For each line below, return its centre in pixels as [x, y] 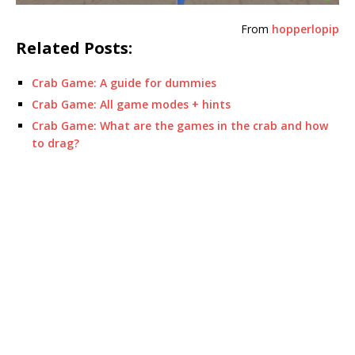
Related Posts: [74, 48]
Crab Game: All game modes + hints [131, 104]
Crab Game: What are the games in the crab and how [180, 125]
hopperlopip [305, 29]
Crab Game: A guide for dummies [124, 82]
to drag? [55, 143]
